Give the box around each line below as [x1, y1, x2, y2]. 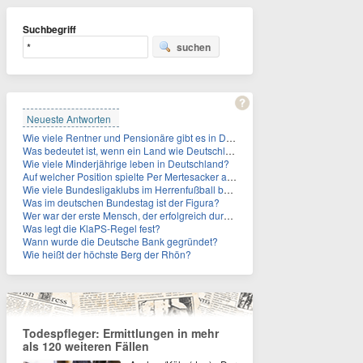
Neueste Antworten [27, 112, 111, 126]
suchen [177, 40, 211, 54]
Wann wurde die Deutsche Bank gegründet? [23, 234, 218, 248]
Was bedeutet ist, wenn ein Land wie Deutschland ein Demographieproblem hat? [23, 143, 225, 157]
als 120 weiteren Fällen [23, 338, 149, 354]
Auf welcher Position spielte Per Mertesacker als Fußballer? [23, 169, 227, 183]
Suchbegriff [23, 22, 76, 36]
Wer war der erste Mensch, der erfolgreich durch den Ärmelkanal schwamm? [23, 208, 224, 222]
